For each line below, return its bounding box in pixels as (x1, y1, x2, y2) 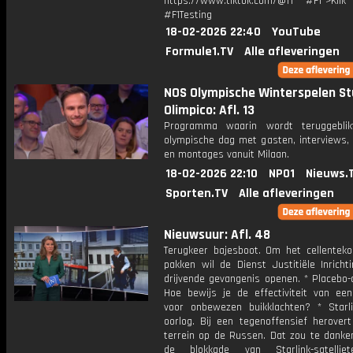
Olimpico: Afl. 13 (164, 102, 255, 119)
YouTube (272, 24, 321, 40)
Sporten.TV (165, 185, 228, 202)
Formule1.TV (165, 43, 233, 60)
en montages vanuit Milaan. (164, 147, 289, 162)
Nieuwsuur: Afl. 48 (164, 226, 270, 243)
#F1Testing (164, 8, 212, 22)
